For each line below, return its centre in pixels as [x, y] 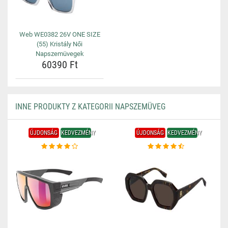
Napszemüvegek [60, 54]
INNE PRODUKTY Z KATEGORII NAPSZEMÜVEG [90, 107]
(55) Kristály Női [60, 44]
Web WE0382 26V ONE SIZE [60, 34]
